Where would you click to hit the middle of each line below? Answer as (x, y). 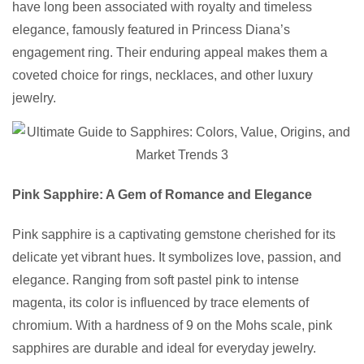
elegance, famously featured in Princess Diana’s (151, 30)
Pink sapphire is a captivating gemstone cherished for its (174, 235)
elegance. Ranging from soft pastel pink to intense (156, 280)
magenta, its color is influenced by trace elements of (160, 303)
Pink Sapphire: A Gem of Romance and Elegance (162, 195)
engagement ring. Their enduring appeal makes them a (170, 53)
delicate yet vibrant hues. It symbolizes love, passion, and (177, 258)
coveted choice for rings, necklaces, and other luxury (162, 76)
